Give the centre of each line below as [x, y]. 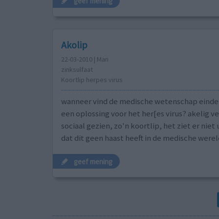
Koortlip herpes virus [92, 80]
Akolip [74, 45]
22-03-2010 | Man [85, 59]
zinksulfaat [77, 70]
